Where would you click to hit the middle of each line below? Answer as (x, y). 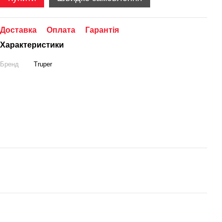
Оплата (61, 30)
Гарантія (102, 30)
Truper (43, 64)
